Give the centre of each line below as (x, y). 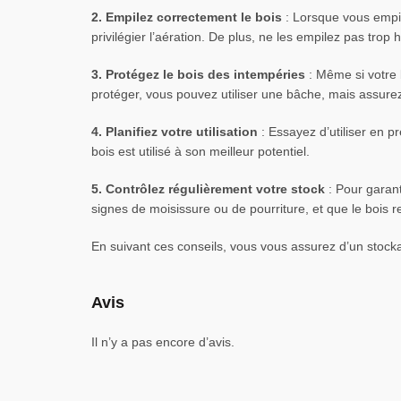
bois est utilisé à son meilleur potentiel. (200, 151)
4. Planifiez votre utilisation (175, 132)
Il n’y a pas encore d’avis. (163, 342)
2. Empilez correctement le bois (187, 17)
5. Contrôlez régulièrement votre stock (208, 189)
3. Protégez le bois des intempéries (198, 74)
